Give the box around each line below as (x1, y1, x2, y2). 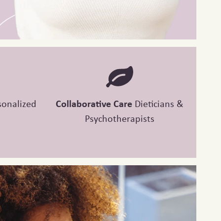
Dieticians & (135, 97, 184, 110)
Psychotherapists (85, 111, 154, 125)
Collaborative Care (56, 97, 135, 110)
